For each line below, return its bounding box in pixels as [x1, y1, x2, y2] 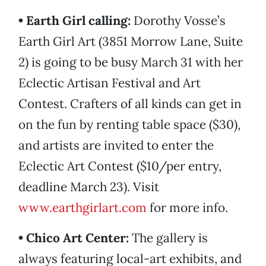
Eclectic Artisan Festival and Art [18, 75, 201, 91]
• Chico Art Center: [18, 230, 129, 246]
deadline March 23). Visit [18, 179, 159, 195]
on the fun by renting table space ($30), [18, 116, 240, 133]
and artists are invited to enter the [18, 137, 214, 154]
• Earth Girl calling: [18, 12, 131, 29]
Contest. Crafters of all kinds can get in [18, 96, 242, 112]
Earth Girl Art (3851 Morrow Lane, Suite [18, 33, 243, 50]
